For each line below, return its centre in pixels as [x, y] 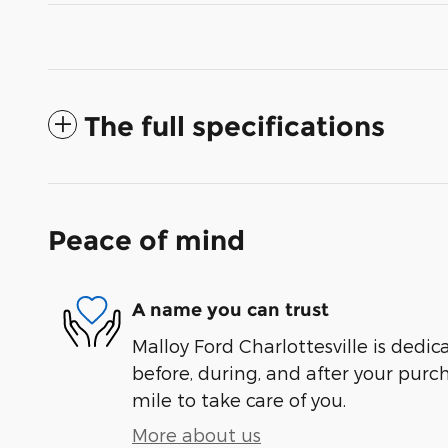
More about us [196, 434]
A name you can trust [230, 310]
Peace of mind [146, 240]
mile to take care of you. [239, 399]
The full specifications [234, 126]
